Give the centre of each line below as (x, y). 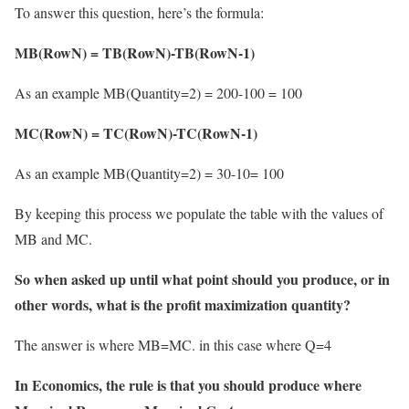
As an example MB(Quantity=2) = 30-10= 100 (149, 173)
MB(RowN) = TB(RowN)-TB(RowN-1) (135, 53)
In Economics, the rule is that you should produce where (188, 385)
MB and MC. (53, 239)
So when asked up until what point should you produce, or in (202, 279)
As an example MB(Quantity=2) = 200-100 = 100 (158, 93)
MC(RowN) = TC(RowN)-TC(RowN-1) (136, 133)
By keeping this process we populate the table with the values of (199, 214)
